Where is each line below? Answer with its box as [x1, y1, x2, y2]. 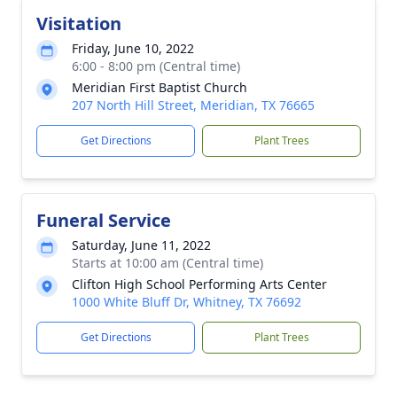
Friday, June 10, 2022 [72, 40, 194, 57]
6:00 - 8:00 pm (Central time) [72, 58, 240, 74]
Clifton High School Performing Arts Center [72, 276, 327, 292]
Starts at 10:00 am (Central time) [72, 254, 263, 271]
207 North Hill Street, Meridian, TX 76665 [72, 97, 315, 113]
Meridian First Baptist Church [72, 79, 247, 96]
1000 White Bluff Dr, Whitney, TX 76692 [72, 293, 301, 310]
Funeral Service [36, 208, 171, 232]
